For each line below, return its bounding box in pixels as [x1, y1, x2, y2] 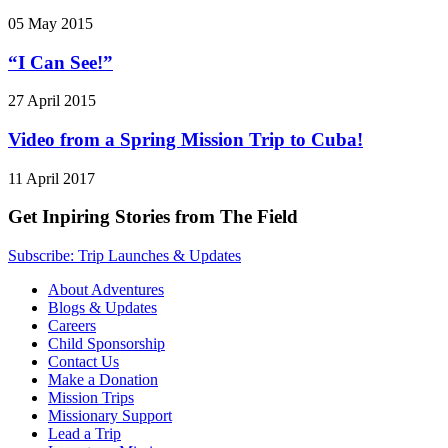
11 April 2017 [8, 169, 95, 187]
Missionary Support [48, 407, 172, 425]
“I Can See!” [8, 51, 113, 73]
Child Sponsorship [48, 335, 165, 353]
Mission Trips [48, 389, 134, 407]
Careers [48, 317, 96, 335]
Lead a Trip [48, 425, 121, 443]
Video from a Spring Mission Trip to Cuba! [8, 129, 363, 150]
